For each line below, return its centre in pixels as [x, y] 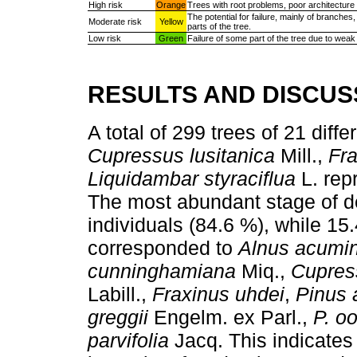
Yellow [171, 22]
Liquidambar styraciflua [192, 179]
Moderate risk [115, 22]
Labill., [120, 294]
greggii [118, 318]
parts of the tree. [219, 27]
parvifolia [128, 341]
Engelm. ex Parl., [231, 318]
